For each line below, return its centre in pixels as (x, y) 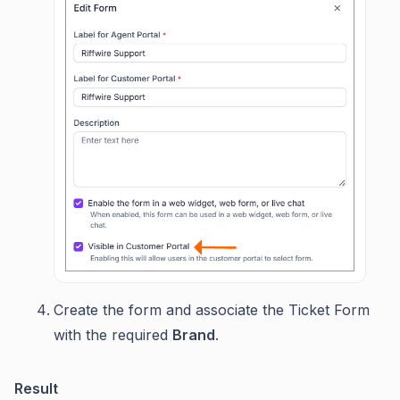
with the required (113, 335)
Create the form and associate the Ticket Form (212, 310)
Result (36, 389)
